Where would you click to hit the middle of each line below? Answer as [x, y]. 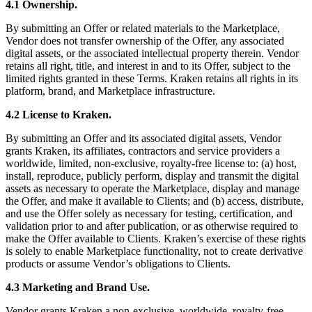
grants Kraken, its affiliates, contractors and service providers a [143, 151]
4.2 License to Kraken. [58, 115]
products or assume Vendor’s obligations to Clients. [118, 264]
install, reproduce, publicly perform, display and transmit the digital [152, 176]
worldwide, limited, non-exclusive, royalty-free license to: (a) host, [151, 164]
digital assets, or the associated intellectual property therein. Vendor [152, 54]
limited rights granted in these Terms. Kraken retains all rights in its [152, 79]
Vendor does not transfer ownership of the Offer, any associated [145, 41]
